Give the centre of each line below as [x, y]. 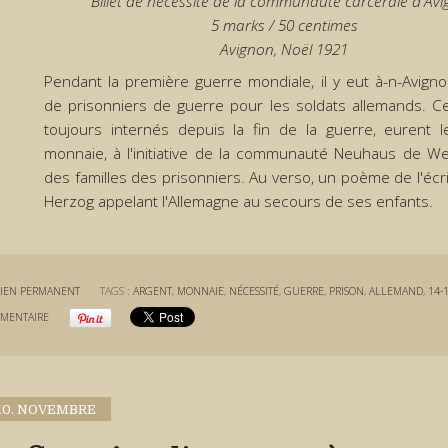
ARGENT [153, 290]
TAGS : [117, 290]
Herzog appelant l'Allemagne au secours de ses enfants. [238, 202]
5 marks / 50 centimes [284, 25]
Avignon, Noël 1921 [284, 49]
